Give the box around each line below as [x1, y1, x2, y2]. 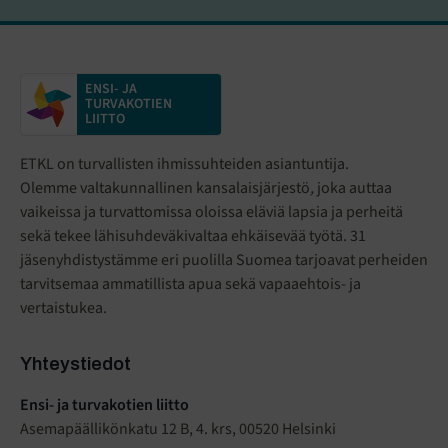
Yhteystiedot [20, 354, 131, 375]
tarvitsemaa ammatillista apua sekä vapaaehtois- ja [20, 273, 361, 296]
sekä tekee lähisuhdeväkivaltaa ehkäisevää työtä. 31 [20, 225, 366, 248]
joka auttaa [314, 177, 392, 200]
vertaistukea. [20, 297, 107, 320]
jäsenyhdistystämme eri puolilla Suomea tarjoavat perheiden [20, 249, 428, 272]
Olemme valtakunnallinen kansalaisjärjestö [20, 177, 310, 200]
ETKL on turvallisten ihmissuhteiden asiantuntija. [20, 153, 349, 176]
